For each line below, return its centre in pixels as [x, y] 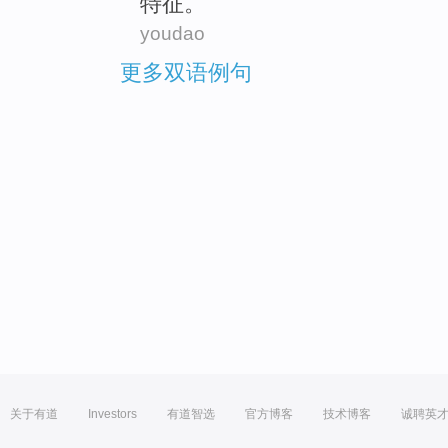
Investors [112, 414]
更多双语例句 [186, 72]
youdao [172, 34]
